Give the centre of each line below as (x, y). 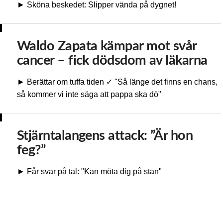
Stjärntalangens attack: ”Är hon (105, 136)
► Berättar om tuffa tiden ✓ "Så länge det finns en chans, (117, 82)
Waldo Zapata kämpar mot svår (107, 46)
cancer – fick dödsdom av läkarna (112, 61)
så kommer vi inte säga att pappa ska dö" (89, 95)
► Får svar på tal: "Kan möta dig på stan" (89, 172)
